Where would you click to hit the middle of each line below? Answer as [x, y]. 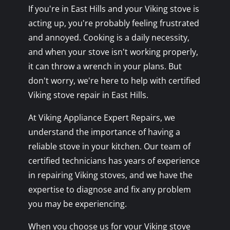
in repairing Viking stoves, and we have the [110, 175]
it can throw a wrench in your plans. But [105, 66]
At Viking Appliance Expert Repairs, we [101, 117]
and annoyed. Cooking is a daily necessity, [109, 37]
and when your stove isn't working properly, [113, 52]
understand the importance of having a [104, 132]
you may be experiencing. [77, 204]
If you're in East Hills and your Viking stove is [113, 8]
